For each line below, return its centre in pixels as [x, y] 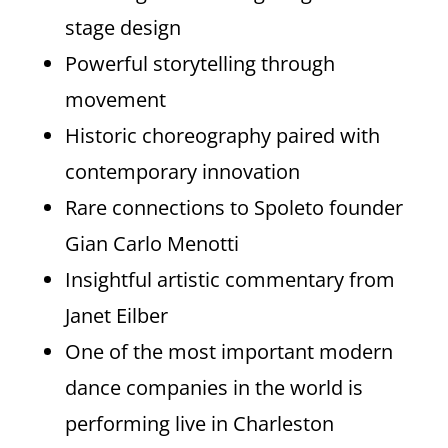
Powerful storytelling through [199, 63]
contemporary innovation [182, 171]
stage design [122, 27]
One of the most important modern [228, 351]
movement [115, 99]
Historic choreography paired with [222, 135]
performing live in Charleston [199, 423]
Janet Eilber [116, 315]
